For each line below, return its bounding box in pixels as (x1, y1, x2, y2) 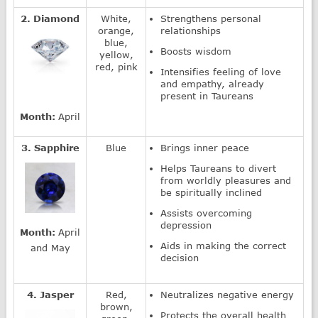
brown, (99, 300, 133, 312)
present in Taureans (160, 89, 254, 102)
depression (160, 219, 212, 231)
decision (160, 251, 199, 263)
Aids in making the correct (160, 239, 287, 251)
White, (101, 12, 132, 24)
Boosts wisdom (160, 45, 232, 57)
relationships (160, 24, 221, 36)
